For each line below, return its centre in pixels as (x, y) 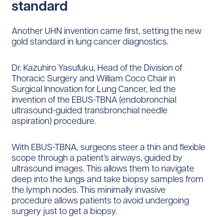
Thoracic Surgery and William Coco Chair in (93, 78)
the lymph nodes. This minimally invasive (89, 189)
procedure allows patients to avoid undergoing (100, 200)
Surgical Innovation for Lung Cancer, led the (94, 89)
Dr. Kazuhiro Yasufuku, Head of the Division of (97, 67)
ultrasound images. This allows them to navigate (103, 168)
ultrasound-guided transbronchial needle (90, 110)
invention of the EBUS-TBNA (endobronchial (94, 99)
